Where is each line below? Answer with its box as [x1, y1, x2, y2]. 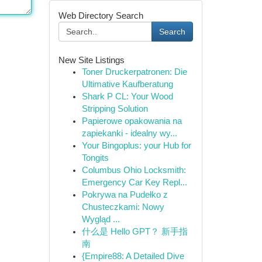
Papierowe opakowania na [81, 116, 182, 126]
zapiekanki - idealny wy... [81, 129, 177, 138]
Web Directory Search [58, 11, 143, 20]
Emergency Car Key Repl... [81, 178, 187, 187]
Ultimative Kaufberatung [81, 80, 173, 89]
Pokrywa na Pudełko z [81, 190, 168, 199]
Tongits [81, 153, 109, 163]
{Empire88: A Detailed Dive [81, 251, 184, 261]
